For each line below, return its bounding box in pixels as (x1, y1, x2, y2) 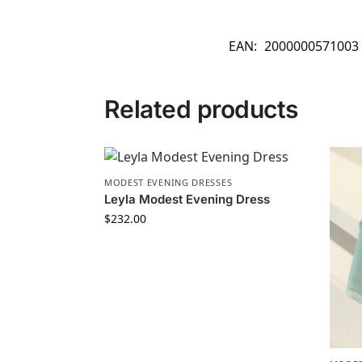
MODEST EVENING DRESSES (103, 176, 233, 189)
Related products (103, 95, 298, 124)
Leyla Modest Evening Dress (103, 192, 270, 208)
